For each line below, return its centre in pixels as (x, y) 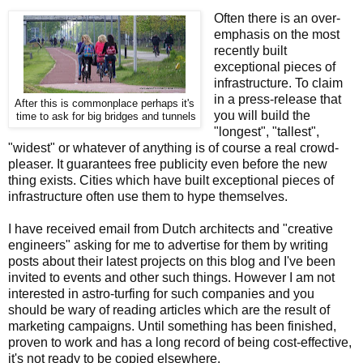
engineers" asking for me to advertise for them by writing (168, 245)
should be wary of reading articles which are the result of (169, 310)
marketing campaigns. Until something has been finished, (172, 326)
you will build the (262, 115)
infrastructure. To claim (278, 83)
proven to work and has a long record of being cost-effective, (180, 342)
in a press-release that (277, 99)
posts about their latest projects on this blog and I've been (172, 261)
